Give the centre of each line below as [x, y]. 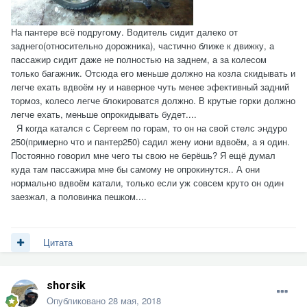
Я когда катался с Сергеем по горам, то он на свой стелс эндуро [149, 127]
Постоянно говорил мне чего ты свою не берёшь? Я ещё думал [143, 155]
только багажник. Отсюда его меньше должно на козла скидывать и [153, 73]
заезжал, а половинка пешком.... [79, 196]
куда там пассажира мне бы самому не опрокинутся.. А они [135, 169]
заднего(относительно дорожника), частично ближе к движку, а [143, 45]
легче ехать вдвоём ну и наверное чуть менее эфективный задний [150, 86]
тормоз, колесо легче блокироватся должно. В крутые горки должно [153, 100]
